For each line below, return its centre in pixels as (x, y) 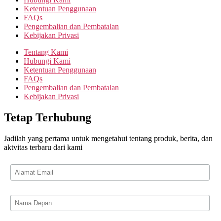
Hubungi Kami (47, 61)
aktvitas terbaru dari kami (43, 147)
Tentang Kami (46, 52)
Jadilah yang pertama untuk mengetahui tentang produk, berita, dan (108, 138)
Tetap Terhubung (48, 117)
